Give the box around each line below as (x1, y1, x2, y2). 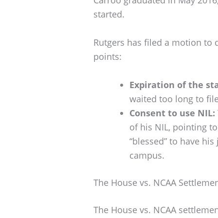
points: (93, 50, 122, 62)
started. (93, 8, 125, 20)
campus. (129, 149, 164, 161)
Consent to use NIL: (129, 107, 215, 119)
